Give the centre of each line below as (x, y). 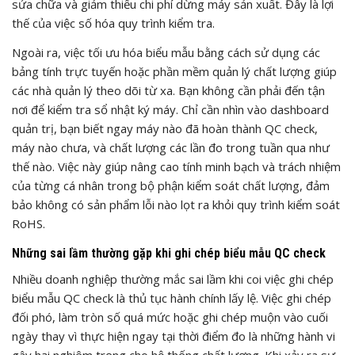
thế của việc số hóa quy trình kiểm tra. (113, 23)
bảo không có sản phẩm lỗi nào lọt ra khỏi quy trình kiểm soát (176, 204)
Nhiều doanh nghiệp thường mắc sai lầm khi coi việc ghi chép (173, 279)
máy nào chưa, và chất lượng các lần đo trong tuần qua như (171, 147)
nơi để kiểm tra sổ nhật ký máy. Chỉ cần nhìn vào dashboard (170, 109)
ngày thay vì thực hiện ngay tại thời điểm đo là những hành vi (174, 336)
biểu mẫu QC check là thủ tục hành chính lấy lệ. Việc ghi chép (172, 298)
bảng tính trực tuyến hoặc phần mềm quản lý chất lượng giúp (174, 71)
